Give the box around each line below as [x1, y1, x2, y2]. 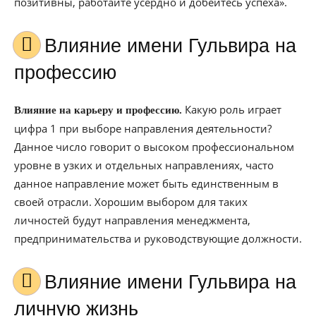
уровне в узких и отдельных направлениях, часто [14, 158, 274, 172]
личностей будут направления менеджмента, [14, 213, 250, 227]
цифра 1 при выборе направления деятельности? [14, 121, 272, 135]
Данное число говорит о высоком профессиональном [14, 140, 294, 154]
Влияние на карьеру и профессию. [14, 104, 182, 116]
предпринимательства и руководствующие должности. [14, 231, 302, 245]
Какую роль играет [182, 102, 281, 116]
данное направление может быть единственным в [14, 176, 279, 190]
